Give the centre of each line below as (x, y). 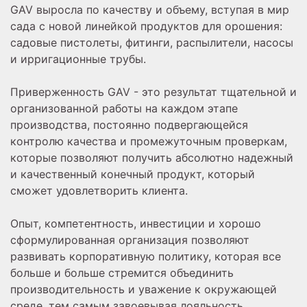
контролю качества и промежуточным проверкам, (149, 142)
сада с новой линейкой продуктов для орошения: (146, 26)
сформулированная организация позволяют (130, 240)
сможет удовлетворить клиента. (99, 191)
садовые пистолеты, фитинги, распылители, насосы (152, 43)
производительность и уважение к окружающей (144, 290)
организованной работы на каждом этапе (124, 109)
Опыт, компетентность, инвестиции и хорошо (136, 224)
